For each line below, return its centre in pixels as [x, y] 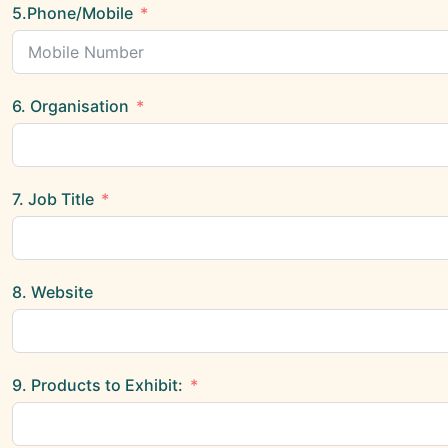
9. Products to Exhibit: [97, 385]
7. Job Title [55, 199]
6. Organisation [70, 106]
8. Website [52, 292]
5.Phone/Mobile [72, 13]
